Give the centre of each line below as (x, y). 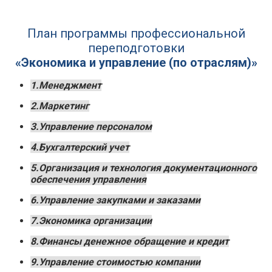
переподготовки (136, 48)
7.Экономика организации (91, 221)
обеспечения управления (88, 180)
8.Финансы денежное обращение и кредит (130, 242)
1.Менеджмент (66, 86)
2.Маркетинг (60, 106)
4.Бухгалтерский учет (80, 148)
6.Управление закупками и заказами (115, 200)
